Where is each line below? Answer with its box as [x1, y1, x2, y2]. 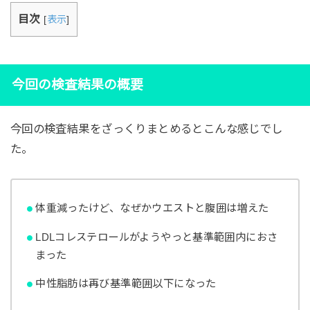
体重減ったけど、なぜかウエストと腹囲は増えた [35, 202, 269, 215]
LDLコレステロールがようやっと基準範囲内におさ [35, 230, 278, 243]
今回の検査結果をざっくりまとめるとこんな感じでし [10, 122, 283, 135]
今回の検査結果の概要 [11, 77, 143, 92]
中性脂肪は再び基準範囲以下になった [35, 277, 217, 289]
